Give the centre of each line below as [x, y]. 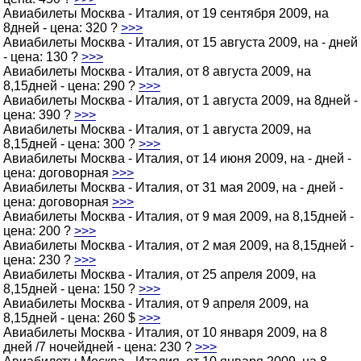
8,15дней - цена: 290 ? [71, 86]
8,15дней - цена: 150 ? [71, 289]
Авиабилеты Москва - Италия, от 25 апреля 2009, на [160, 274]
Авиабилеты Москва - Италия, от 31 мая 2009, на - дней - [173, 187]
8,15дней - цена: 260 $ [71, 318]
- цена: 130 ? [42, 57]
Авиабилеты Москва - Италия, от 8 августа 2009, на [157, 71]
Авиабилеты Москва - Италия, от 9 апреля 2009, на [156, 303]
